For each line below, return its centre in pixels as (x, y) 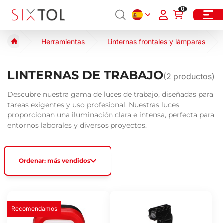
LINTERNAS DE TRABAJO (85, 75)
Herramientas (63, 41)
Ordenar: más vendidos (55, 161)
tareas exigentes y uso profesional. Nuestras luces (93, 105)
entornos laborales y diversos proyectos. (77, 125)
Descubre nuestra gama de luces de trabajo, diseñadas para (110, 94)
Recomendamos (34, 208)
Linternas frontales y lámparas (156, 41)
